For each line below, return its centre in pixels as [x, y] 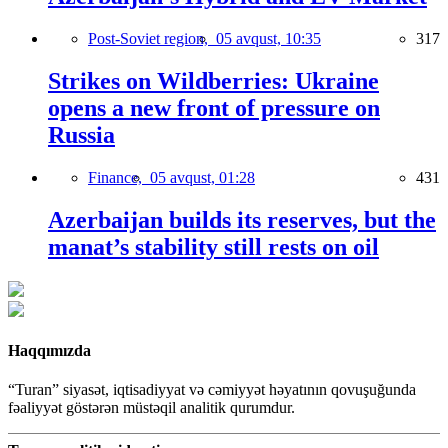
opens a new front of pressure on [214, 108]
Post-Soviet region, [152, 39]
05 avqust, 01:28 [202, 177]
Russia [81, 135]
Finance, [119, 177]
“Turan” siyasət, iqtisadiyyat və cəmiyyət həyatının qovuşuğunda [212, 390]
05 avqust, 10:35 [268, 39]
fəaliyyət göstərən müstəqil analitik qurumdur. [151, 408]
